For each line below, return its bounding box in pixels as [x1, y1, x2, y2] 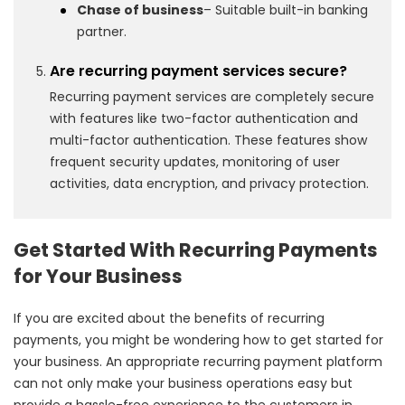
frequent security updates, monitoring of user [50, 152, 340, 171]
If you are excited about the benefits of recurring [14, 308, 325, 327]
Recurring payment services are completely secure [50, 87, 374, 106]
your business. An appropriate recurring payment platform [14, 352, 382, 371]
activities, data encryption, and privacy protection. [50, 174, 369, 193]
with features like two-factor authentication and [50, 108, 358, 127]
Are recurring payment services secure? [50, 60, 347, 81]
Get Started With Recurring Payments [14, 236, 378, 263]
